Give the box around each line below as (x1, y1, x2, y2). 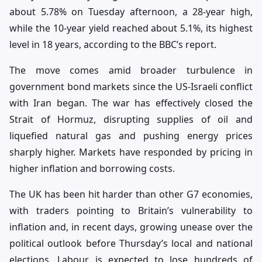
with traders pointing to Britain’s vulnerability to (9, 204, 253, 217)
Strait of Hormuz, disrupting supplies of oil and (9, 112, 253, 126)
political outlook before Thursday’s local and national (9, 236, 253, 250)
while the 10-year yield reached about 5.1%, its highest (9, 21, 253, 35)
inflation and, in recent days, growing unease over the (9, 220, 253, 233)
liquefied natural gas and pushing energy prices (9, 129, 253, 142)
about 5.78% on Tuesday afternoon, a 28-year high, (9, 5, 253, 18)
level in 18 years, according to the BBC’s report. (9, 37, 216, 51)
